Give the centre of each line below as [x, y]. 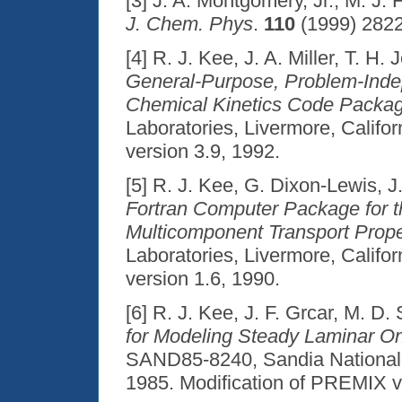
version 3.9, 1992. [203, 152]
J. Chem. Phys [189, 24]
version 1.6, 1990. [203, 279]
